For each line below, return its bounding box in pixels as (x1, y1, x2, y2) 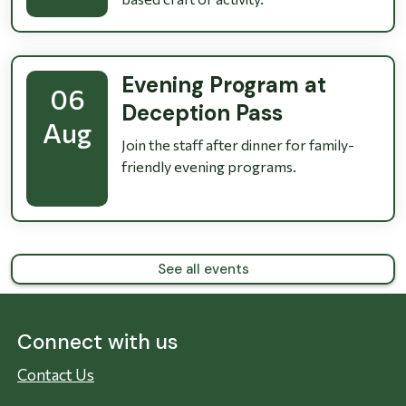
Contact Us (17, 365, 94, 385)
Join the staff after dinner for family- (121, 136, 354, 154)
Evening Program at (121, 71, 326, 100)
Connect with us (17, 328, 178, 356)
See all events (157, 260, 249, 279)
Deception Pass (121, 99, 283, 128)
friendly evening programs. (121, 158, 296, 176)
